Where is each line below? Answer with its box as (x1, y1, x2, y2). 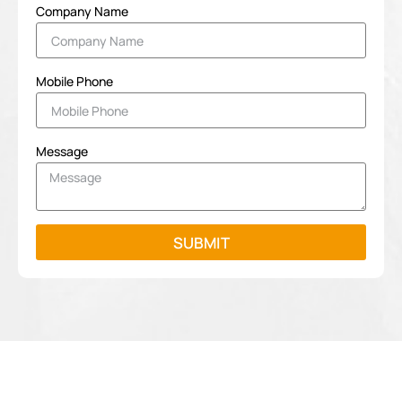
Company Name (36, 3, 128, 20)
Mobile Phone (36, 73, 113, 90)
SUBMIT (172, 232, 230, 253)
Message (36, 143, 88, 160)
